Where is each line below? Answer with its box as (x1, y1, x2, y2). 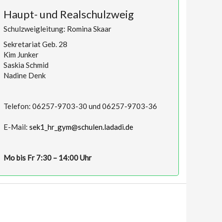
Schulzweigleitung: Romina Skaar (3, 24, 111, 33)
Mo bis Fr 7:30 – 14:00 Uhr (3, 153, 95, 162)
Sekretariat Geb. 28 (3, 40, 67, 49)
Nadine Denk (3, 71, 46, 80)
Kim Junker (3, 50, 39, 59)
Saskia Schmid (3, 60, 49, 69)
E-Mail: (3, 122, 29, 131)
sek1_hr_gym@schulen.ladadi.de (29, 122, 133, 131)
